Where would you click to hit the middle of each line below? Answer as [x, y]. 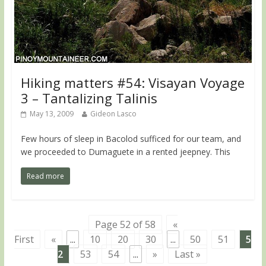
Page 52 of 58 [125, 225]
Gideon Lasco [113, 114]
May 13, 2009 [51, 114]
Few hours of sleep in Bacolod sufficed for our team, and [131, 139]
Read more [45, 176]
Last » [187, 254]
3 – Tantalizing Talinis [89, 98]
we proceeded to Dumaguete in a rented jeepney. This [125, 152]
